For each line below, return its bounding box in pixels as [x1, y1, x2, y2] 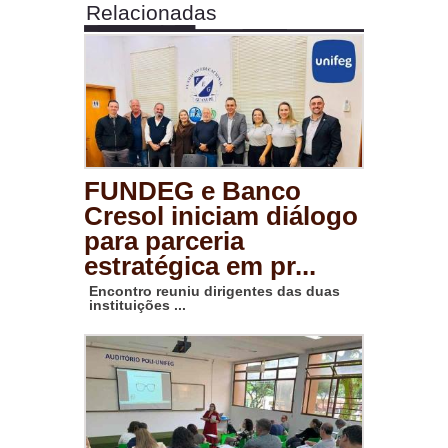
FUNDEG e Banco [84, 176, 301, 205]
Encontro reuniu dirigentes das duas [89, 282, 340, 299]
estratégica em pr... [84, 251, 316, 280]
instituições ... [89, 296, 186, 313]
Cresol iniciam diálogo [84, 201, 358, 230]
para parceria [84, 226, 244, 255]
